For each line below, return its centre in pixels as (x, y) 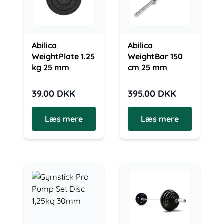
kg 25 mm (51, 67)
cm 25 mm (148, 67)
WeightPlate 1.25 (63, 56)
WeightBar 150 (155, 56)
